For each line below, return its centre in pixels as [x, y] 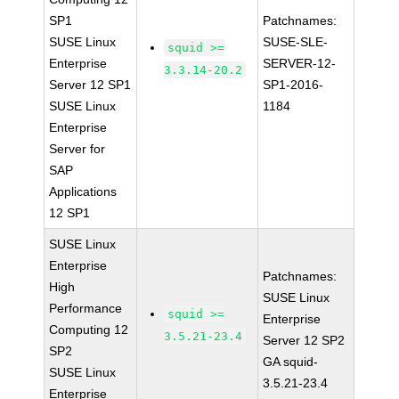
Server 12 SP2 [304, 340]
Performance [86, 308]
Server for [77, 149]
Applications [83, 191]
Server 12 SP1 [90, 85]
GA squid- [291, 362]
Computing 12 [89, 330]
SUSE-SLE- [296, 42]
